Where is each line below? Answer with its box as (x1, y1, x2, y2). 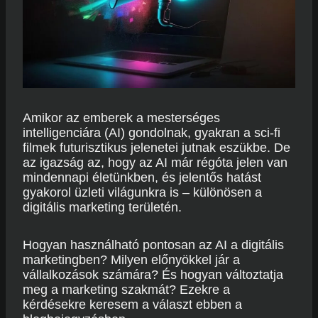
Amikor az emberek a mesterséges (23, 111, 220, 125)
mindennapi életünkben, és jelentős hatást (23, 170, 261, 185)
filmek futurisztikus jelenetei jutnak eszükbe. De (23, 141, 290, 155)
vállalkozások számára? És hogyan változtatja (23, 268, 283, 282)
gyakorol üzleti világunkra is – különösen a (23, 185, 262, 199)
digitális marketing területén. (23, 200, 182, 214)
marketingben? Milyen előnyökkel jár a (23, 253, 240, 267)
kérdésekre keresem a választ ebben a (23, 297, 242, 312)
